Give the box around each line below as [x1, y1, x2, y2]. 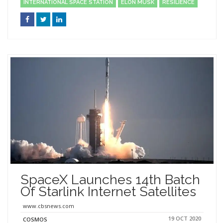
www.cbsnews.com [23, 202, 74, 210]
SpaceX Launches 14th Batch [20, 172, 200, 188]
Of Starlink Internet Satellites [20, 184, 196, 200]
